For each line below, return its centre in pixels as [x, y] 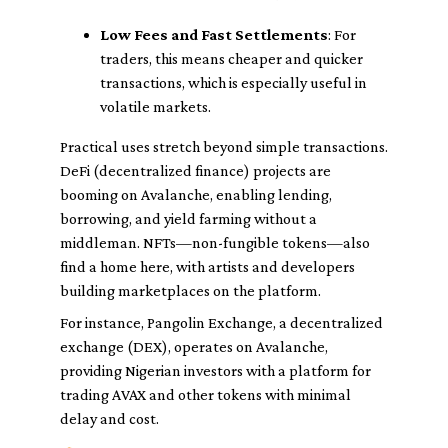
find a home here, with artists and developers [207, 266]
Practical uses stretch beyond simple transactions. [224, 146]
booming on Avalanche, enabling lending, [196, 194]
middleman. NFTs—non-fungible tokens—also [215, 242]
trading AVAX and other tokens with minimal [205, 394]
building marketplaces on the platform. [190, 290]
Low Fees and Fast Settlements [214, 34]
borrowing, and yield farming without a [188, 218]
